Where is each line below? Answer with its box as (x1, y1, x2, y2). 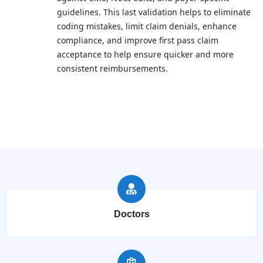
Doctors (113, 209, 150, 219)
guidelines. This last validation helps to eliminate (57, 6, 251, 18)
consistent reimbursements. (57, 63, 168, 74)
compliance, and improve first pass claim (57, 35, 218, 46)
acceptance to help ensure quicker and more (57, 49, 234, 60)
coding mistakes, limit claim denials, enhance (57, 21, 237, 32)
